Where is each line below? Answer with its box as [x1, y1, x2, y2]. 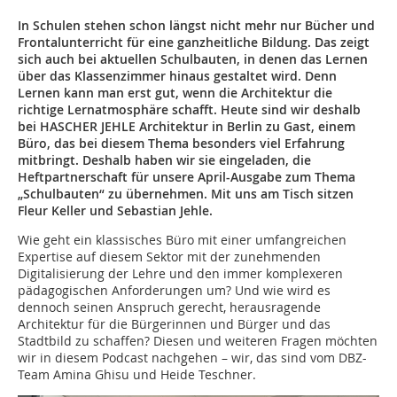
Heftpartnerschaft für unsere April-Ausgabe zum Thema [18, 168, 355, 185]
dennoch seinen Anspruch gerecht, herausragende [18, 299, 321, 315]
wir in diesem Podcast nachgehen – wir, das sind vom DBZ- [18, 349, 367, 366]
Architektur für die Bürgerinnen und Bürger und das [18, 315, 331, 332]
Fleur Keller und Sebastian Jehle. [18, 202, 213, 219]
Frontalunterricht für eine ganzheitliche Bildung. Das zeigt [18, 34, 370, 51]
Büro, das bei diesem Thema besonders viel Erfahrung [18, 135, 345, 152]
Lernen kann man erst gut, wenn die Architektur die [18, 84, 332, 101]
